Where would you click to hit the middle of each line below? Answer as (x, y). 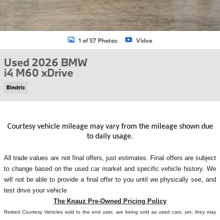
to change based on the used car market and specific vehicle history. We (110, 168)
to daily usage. (110, 136)
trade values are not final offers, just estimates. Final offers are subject (114, 158)
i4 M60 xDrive (39, 72)
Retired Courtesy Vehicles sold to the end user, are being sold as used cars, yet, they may (110, 212)
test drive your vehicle (35, 190)
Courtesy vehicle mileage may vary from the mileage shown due (110, 126)
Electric (16, 87)
